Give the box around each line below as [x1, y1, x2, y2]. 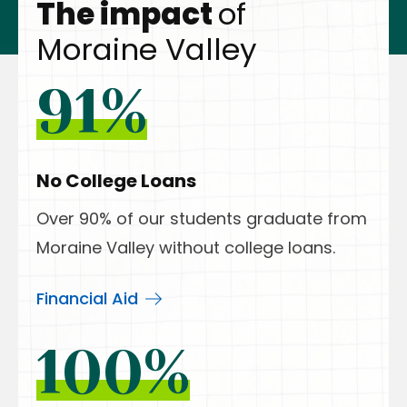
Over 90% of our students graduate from [36, 207, 367, 231]
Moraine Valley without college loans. [36, 236, 335, 260]
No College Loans [36, 168, 196, 194]
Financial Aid [36, 287, 138, 311]
